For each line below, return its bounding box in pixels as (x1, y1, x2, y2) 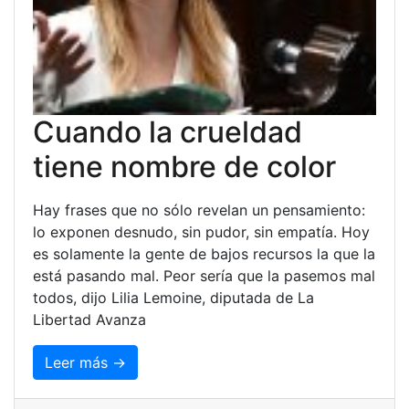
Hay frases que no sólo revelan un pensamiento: (33, 200, 365, 219)
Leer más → (45, 352, 126, 372)
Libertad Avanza (33, 309, 146, 329)
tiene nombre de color (33, 148, 336, 184)
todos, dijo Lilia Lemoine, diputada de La (33, 288, 314, 307)
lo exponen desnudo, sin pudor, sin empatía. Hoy (33, 222, 370, 241)
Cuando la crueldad (33, 113, 302, 150)
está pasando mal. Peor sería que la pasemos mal (33, 266, 375, 285)
